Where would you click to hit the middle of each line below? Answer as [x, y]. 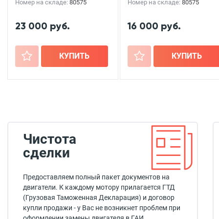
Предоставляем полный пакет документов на [96, 177]
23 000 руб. [43, 26]
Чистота [50, 139]
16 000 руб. [154, 26]
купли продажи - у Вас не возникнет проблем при [102, 208]
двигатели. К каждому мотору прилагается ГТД [99, 187]
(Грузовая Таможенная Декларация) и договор [99, 197]
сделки [46, 153]
